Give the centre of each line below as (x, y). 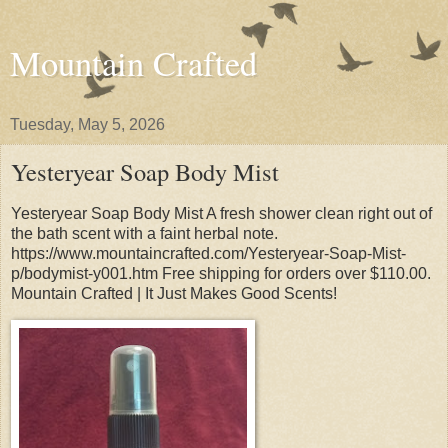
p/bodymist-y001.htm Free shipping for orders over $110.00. (221, 273)
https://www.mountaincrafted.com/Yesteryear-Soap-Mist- (208, 253)
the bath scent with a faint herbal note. (144, 233)
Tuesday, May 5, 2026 (87, 124)
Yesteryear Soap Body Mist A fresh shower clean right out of (221, 213)
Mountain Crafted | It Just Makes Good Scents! (174, 293)
